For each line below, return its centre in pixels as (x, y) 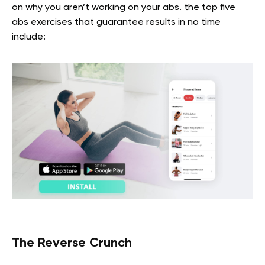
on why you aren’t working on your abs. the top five (124, 8)
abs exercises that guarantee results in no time (116, 23)
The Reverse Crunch (72, 243)
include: (29, 38)
